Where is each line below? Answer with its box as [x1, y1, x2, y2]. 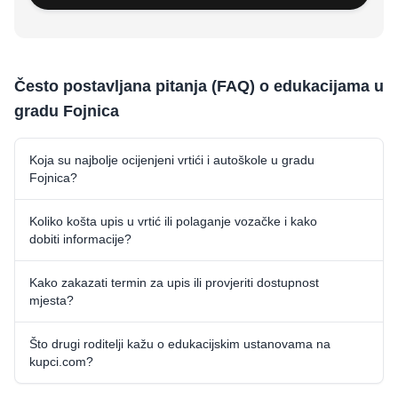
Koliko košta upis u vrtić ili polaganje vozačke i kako [29, 213, 317, 228]
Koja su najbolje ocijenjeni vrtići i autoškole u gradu [29, 152, 314, 167]
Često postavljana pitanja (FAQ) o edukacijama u [14, 76, 384, 95]
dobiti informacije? [29, 231, 131, 246]
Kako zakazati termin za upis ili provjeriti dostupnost [29, 275, 319, 290]
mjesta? [29, 292, 74, 307]
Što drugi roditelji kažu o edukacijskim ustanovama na [29, 336, 330, 351]
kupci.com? [29, 354, 93, 369]
